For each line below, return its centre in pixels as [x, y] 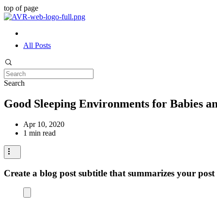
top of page [21, 8]
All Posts [37, 45]
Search [14, 83]
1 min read [39, 133]
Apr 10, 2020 [44, 124]
